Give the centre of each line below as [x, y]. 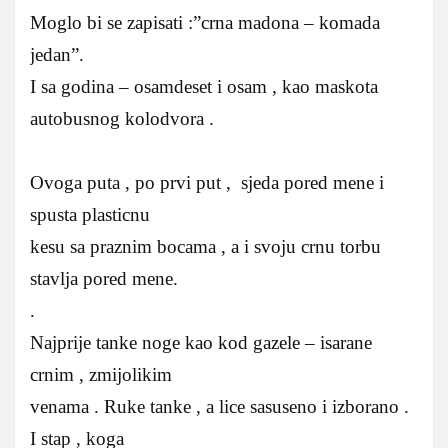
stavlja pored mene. [104, 278]
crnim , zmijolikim [101, 374]
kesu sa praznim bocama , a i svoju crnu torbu [205, 246]
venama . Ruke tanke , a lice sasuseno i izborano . [219, 406]
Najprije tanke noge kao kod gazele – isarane [201, 342]
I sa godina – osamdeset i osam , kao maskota [204, 86]
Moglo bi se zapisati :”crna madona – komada [205, 22]
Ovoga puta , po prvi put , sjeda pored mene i [207, 182]
